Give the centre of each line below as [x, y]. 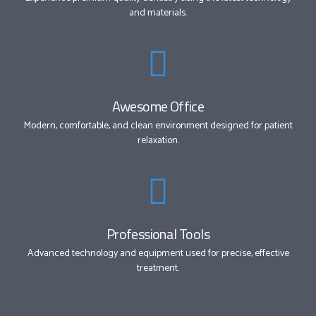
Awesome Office [158, 106]
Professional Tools [158, 233]
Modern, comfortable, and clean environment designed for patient [158, 126]
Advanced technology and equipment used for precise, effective [158, 253]
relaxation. [158, 140]
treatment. [158, 268]
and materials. [158, 13]
